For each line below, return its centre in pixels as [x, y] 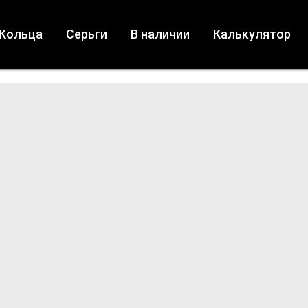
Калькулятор [252, 34]
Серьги [86, 34]
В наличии [160, 34]
